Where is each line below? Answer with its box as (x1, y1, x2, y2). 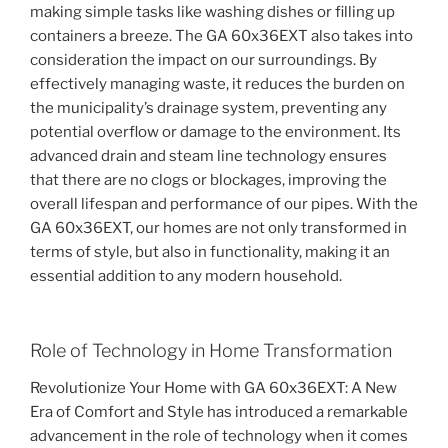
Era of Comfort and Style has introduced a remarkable (30, 403, 408, 422)
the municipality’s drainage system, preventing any (30, 99, 387, 118)
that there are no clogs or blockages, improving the (30, 171, 387, 190)
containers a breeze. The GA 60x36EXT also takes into (30, 27, 413, 46)
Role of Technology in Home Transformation (30, 339, 392, 361)
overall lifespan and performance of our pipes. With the (30, 195, 418, 214)
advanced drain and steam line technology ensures (30, 147, 387, 166)
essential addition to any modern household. (30, 267, 342, 286)
